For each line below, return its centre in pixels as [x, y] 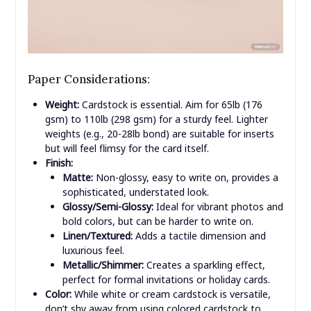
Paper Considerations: [89, 147]
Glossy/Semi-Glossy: [108, 274]
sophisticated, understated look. [135, 260]
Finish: [59, 230]
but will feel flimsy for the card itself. [127, 216]
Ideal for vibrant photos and [218, 274]
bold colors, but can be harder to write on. [158, 289]
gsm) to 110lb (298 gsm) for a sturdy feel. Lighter [156, 187]
